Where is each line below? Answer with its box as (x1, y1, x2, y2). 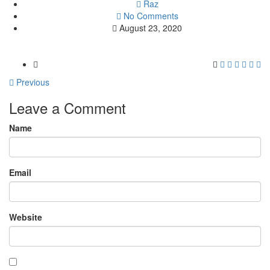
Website (9, 211, 42, 224)
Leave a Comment (9, 97, 126, 119)
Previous (14, 76, 49, 89)
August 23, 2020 (119, 22, 182, 34)
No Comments (123, 10, 178, 22)
